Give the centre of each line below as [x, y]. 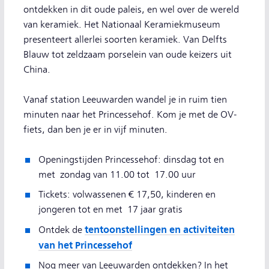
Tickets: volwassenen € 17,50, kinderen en [127, 195]
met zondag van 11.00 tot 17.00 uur [117, 175]
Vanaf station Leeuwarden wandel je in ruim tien [125, 100]
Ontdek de [62, 230]
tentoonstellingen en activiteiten [160, 230]
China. [37, 70]
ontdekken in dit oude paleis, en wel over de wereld [131, 10]
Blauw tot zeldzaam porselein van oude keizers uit [128, 55]
